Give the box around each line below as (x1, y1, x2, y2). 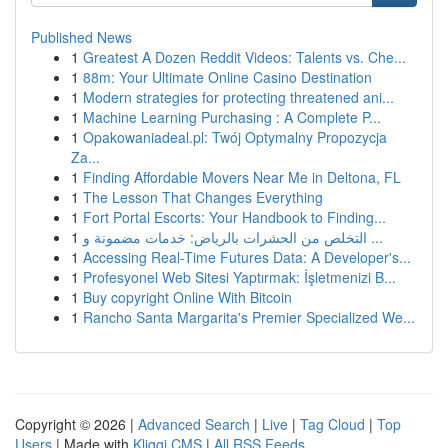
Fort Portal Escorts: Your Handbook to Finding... (83, 207, 386, 227)
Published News (31, 27, 132, 47)
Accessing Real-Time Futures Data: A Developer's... (83, 247, 411, 267)
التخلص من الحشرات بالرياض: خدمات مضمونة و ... (367, 227, 383, 247)
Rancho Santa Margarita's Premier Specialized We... (83, 307, 415, 327)
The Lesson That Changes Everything (83, 187, 323, 207)
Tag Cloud (300, 414, 365, 434)
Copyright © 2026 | (15, 414, 138, 434)
